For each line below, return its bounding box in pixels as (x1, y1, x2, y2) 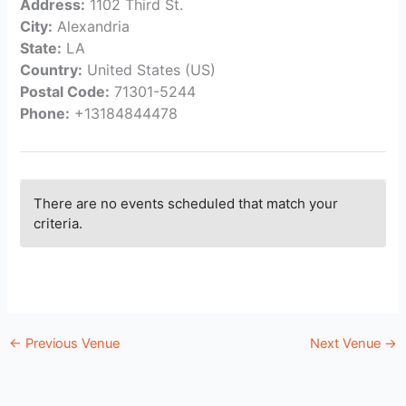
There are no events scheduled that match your (34, 195, 339, 213)
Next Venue (310, 335, 385, 353)
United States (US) (82, 61, 217, 80)
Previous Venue (21, 335, 120, 353)
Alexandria (53, 17, 130, 36)
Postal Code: (20, 82, 111, 101)
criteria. (34, 215, 83, 233)
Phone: (20, 104, 71, 123)
